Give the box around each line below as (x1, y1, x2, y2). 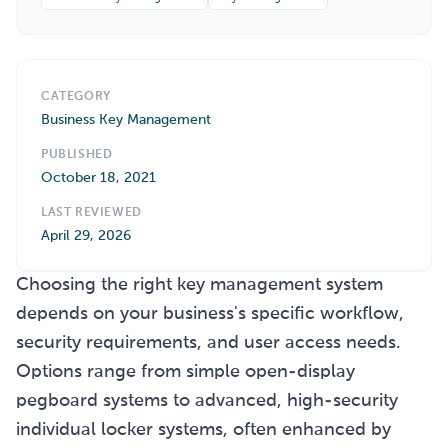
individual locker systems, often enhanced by (16, 421, 391, 439)
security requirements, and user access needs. (16, 334, 401, 352)
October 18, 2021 (41, 171, 156, 185)
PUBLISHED (41, 149, 113, 161)
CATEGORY (41, 91, 111, 103)
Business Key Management (41, 113, 211, 127)
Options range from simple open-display (16, 363, 355, 381)
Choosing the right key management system (16, 276, 383, 294)
